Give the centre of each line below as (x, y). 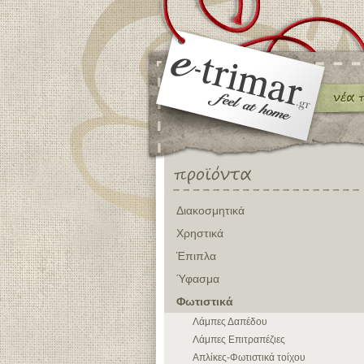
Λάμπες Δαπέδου (230, 322)
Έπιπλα (196, 256)
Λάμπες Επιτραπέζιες (239, 340)
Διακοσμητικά (210, 210)
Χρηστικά (200, 233)
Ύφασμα (198, 279)
